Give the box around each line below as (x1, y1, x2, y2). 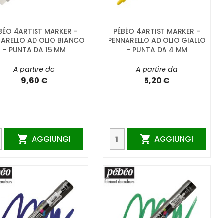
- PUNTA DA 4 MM (126, 45, 187, 55)
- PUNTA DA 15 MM (2, 45, 66, 55)
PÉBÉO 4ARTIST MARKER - (113, 26, 200, 36)
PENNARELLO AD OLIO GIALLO (108, 36, 206, 46)
